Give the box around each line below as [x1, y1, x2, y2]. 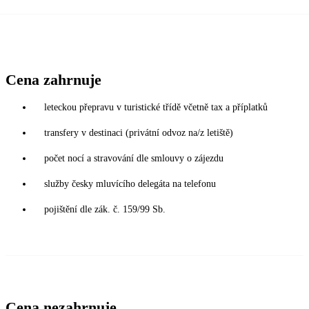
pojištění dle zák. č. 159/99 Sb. [44, 203, 166, 215]
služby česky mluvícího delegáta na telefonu [44, 178, 216, 189]
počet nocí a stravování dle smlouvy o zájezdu [44, 152, 223, 163]
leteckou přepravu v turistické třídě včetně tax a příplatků [44, 101, 268, 112]
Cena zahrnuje [6, 70, 101, 88]
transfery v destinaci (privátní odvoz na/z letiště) [44, 127, 233, 138]
